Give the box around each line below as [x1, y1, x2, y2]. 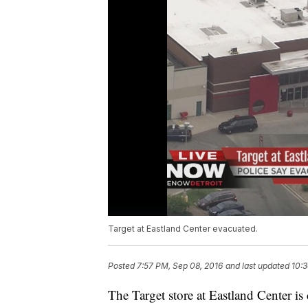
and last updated [225, 261, 289, 272]
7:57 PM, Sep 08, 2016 [137, 261, 223, 272]
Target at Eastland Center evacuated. [108, 223, 258, 234]
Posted [108, 261, 137, 272]
